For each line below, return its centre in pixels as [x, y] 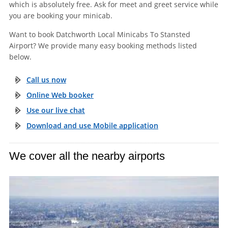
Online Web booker [60, 95]
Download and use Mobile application [92, 126]
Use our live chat [55, 110]
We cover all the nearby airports [87, 156]
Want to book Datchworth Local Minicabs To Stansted [99, 35]
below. [20, 57]
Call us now [46, 80]
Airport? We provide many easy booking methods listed [103, 46]
